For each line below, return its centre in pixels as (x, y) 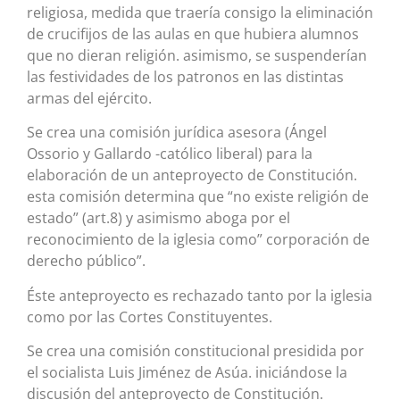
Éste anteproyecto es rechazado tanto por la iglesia (200, 295)
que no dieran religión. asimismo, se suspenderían (197, 55)
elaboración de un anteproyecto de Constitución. (192, 175)
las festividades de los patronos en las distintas (185, 76)
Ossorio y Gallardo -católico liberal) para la (170, 154)
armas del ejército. (89, 98)
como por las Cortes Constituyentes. (150, 317)
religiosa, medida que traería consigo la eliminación (200, 12)
